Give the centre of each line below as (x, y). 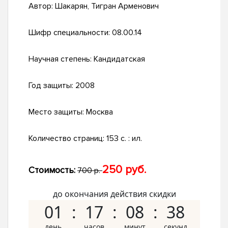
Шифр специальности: (70, 33)
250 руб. (124, 170)
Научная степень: (61, 59)
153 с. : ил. (124, 139)
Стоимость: (52, 170)
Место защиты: (57, 112)
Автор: (42, 6)
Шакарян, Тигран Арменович (107, 6)
